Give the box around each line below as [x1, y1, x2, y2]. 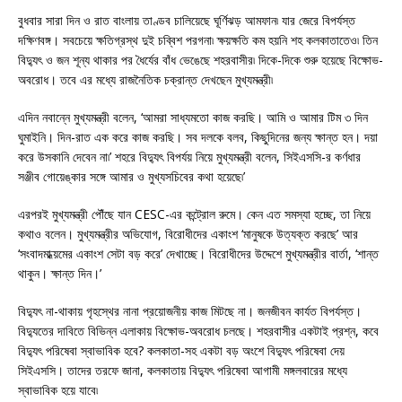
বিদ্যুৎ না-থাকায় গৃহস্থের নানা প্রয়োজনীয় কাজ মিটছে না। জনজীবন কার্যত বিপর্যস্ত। [18, 302, 362, 320]
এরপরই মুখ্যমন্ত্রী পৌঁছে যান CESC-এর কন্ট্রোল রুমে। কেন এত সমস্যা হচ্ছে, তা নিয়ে [18, 205, 371, 223]
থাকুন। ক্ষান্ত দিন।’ [18, 265, 101, 283]
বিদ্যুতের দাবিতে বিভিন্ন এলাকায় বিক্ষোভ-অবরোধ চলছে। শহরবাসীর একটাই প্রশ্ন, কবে [18, 322, 379, 340]
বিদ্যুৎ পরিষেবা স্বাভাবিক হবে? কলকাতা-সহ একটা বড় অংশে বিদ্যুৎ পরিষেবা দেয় [18, 342, 345, 360]
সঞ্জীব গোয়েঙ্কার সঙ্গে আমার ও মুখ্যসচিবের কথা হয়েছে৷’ [18, 168, 245, 186]
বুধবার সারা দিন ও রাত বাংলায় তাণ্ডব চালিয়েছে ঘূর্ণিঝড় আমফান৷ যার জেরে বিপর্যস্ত [18, 12, 355, 30]
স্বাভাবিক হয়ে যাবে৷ [18, 381, 98, 399]
